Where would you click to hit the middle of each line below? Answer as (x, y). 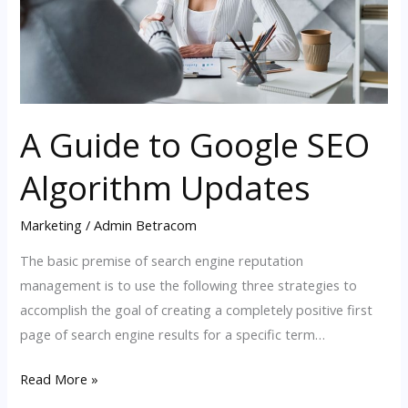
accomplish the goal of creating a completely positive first (197, 309)
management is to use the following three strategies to (189, 285)
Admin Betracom (146, 225)
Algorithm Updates (166, 188)
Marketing (51, 225)
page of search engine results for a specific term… (173, 334)
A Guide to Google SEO (195, 145)
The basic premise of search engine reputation (162, 260)
